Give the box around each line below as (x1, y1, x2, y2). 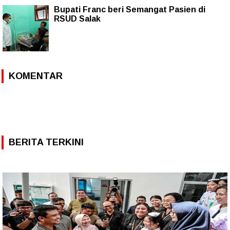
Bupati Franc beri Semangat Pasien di (54, 5, 205, 14)
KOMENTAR (9, 70, 63, 81)
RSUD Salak (54, 14, 101, 23)
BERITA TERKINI (9, 137, 84, 147)
